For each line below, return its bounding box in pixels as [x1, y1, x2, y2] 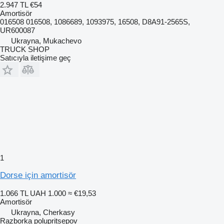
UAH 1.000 [30, 189, 66, 197]
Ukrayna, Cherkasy [11, 208, 75, 216]
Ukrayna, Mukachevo [11, 36, 81, 45]
